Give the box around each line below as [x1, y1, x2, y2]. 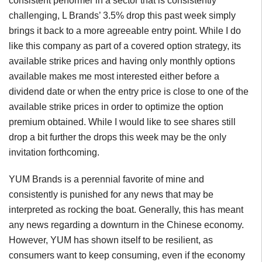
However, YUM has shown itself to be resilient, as [9, 235, 213, 246]
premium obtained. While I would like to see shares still [9, 117, 236, 127]
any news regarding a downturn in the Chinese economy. [9, 220, 244, 230]
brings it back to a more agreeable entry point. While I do [9, 26, 241, 36]
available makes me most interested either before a [9, 71, 219, 82]
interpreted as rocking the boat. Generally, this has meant [9, 205, 243, 215]
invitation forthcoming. [9, 147, 99, 158]
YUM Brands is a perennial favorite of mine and [9, 174, 204, 185]
